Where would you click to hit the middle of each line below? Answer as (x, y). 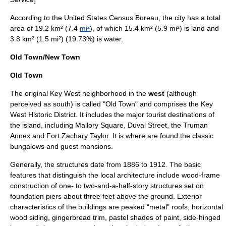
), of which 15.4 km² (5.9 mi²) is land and (154, 28)
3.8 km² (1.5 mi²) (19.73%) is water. (67, 39)
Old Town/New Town (45, 57)
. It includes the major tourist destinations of (145, 115)
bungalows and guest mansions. (62, 146)
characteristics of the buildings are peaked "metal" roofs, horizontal (117, 207)
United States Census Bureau (111, 18)
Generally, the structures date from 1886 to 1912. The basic (105, 164)
